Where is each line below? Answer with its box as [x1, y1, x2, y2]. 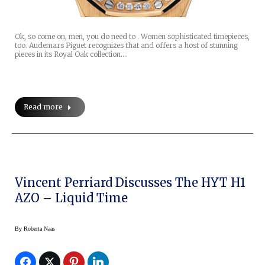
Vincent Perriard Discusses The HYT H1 [15, 174, 245, 190]
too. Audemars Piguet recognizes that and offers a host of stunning [15, 40, 238, 50]
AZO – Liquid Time [15, 190, 128, 205]
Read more [24, 102, 63, 111]
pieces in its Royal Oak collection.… [15, 49, 128, 59]
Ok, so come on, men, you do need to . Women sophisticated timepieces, [15, 31, 250, 41]
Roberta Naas [24, 225, 55, 232]
